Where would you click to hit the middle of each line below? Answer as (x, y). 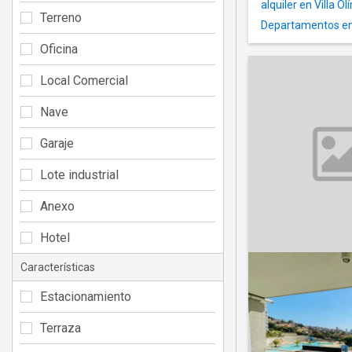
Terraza (60, 328)
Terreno (61, 17)
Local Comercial (84, 80)
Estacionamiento (86, 296)
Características (58, 267)
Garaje (57, 143)
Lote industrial (79, 174)
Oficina (59, 49)
